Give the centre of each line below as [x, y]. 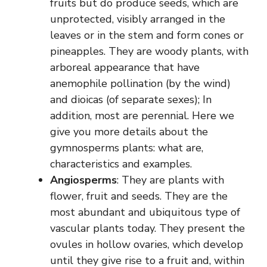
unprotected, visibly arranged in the [138, 19]
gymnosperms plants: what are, [127, 148]
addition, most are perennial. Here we [142, 115]
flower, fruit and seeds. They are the [139, 196]
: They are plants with [170, 180]
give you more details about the [129, 131]
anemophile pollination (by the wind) [140, 83]
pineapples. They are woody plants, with [149, 51]
